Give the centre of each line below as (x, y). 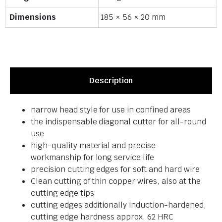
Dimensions (33, 17)
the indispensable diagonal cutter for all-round (118, 121)
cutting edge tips (62, 193)
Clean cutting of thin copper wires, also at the (116, 181)
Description (111, 80)
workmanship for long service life (93, 157)
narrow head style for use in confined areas (111, 110)
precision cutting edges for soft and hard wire (115, 169)
